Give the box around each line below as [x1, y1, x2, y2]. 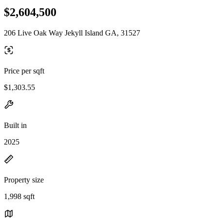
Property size [4, 175, 44, 184]
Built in [4, 121, 27, 129]
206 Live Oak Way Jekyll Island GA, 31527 [4, 28, 140, 37]
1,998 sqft [4, 192, 35, 200]
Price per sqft [4, 66, 44, 75]
